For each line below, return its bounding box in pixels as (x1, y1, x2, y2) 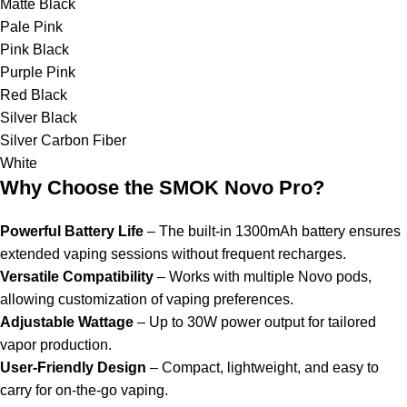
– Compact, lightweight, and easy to (146, 360, 379, 376)
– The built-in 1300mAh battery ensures (144, 223, 401, 240)
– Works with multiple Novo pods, (154, 269, 372, 285)
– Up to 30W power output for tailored (134, 314, 376, 331)
